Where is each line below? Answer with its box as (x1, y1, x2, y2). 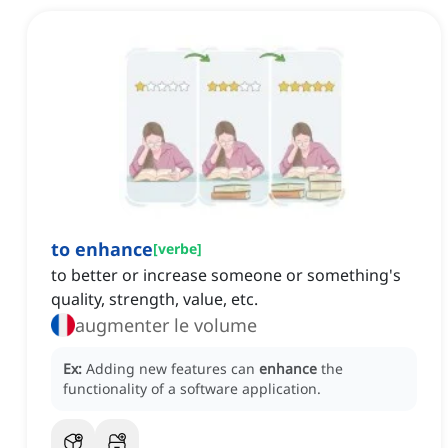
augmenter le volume (75, 313, 257, 338)
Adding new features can (86, 359, 259, 379)
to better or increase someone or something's (51, 264, 401, 287)
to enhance (51, 237, 153, 262)
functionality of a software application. (63, 379, 321, 399)
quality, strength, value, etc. (51, 288, 258, 311)
